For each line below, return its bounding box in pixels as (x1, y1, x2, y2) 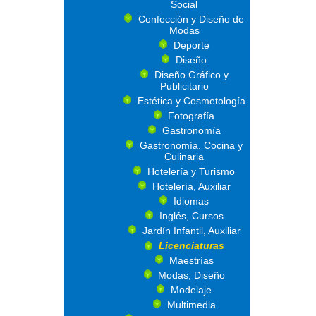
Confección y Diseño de (138, 13, 244, 25)
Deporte (173, 39, 209, 51)
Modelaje (171, 284, 212, 296)
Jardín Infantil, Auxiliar (142, 225, 241, 236)
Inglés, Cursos (159, 210, 224, 221)
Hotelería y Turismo (147, 166, 235, 177)
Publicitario (159, 80, 209, 92)
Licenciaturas (158, 240, 224, 251)
